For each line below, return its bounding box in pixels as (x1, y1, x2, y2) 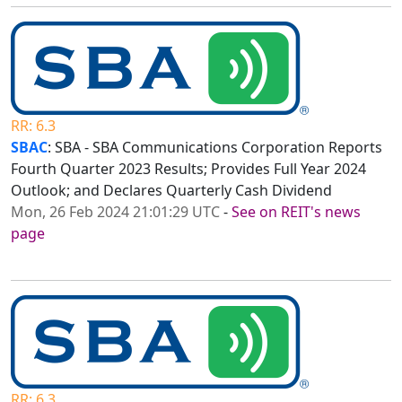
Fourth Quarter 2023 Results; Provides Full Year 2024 (11, 159, 366, 179)
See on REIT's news (232, 202, 361, 223)
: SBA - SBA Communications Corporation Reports (48, 137, 382, 158)
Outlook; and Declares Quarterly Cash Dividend (11, 180, 332, 201)
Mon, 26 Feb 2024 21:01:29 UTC (11, 202, 220, 223)
